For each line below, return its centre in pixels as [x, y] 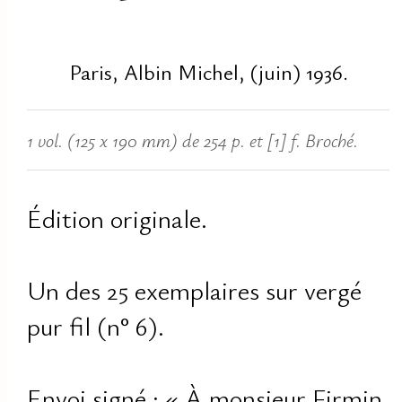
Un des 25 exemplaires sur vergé [195, 289]
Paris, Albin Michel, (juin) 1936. [208, 72]
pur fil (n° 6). [96, 325]
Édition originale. [118, 218]
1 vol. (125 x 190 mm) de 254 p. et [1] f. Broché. [193, 140]
